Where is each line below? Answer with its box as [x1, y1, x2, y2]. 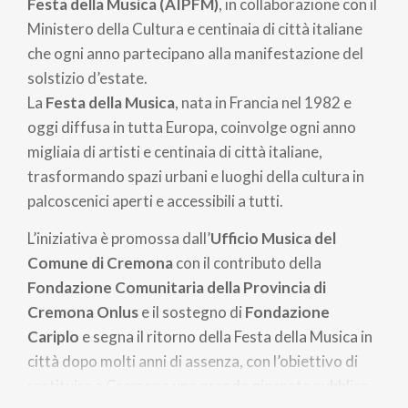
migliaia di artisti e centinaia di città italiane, [27, 141, 322, 161]
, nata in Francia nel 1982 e [175, 92, 352, 112]
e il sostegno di [141, 302, 245, 321]
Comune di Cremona [27, 253, 173, 272]
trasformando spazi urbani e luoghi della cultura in [27, 166, 364, 186]
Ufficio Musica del [210, 229, 336, 248]
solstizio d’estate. [27, 67, 150, 87]
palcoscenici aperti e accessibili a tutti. [27, 190, 283, 210]
